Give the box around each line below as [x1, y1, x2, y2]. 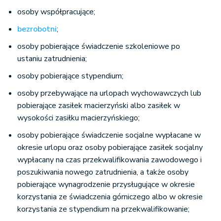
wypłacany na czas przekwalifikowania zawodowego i [17, 154, 202, 166]
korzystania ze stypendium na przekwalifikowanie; [17, 204, 189, 215]
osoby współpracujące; [17, 6, 95, 18]
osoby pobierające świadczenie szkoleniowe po [17, 41, 180, 52]
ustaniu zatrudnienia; [17, 53, 87, 65]
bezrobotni [17, 24, 57, 35]
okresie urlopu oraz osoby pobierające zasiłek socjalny [17, 142, 203, 153]
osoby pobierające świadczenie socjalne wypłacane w [17, 130, 201, 141]
